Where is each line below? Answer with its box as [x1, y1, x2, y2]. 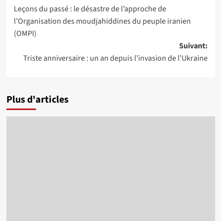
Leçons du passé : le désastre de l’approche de [13, 3, 166, 14]
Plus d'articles [6, 93, 69, 107]
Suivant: [179, 40, 208, 51]
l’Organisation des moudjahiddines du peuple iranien [13, 16, 191, 27]
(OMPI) [13, 28, 37, 39]
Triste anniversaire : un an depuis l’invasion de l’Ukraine [23, 53, 208, 64]
